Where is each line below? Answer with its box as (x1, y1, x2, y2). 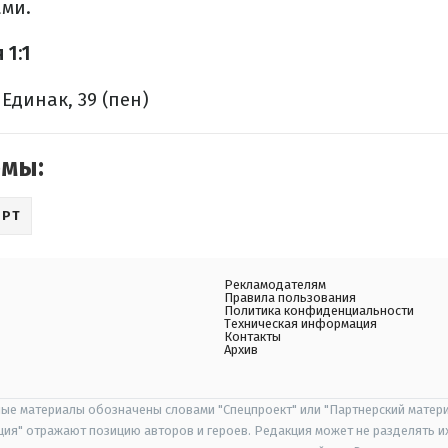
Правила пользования (224, 290, 356, 305)
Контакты (224, 329, 281, 344)
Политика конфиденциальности (224, 303, 414, 318)
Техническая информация (224, 316, 377, 331)
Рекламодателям (224, 277, 326, 292)
